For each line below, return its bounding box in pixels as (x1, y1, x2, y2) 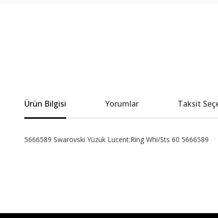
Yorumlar (105, 98, 139, 109)
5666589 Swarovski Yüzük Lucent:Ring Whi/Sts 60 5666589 (24, 135, 209, 144)
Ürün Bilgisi (24, 98, 66, 109)
